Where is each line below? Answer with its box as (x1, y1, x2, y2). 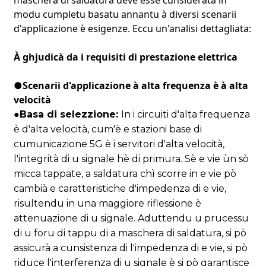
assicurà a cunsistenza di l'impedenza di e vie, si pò (13, 242, 248, 254)
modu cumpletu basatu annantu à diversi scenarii (13, 7, 236, 21)
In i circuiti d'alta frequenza (121, 108, 250, 120)
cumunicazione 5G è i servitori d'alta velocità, (13, 138, 224, 150)
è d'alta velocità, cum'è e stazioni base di (13, 123, 202, 135)
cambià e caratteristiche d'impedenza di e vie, (13, 182, 226, 194)
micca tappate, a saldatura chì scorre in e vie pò (13, 167, 236, 179)
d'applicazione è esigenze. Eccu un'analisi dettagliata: (13, 21, 251, 35)
